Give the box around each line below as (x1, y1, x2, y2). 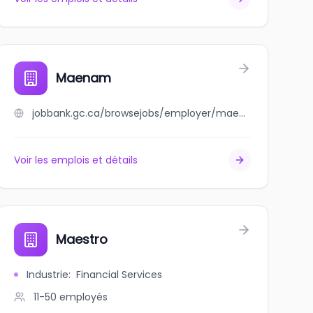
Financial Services (75, 268, 162, 282)
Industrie (26, 268, 68, 282)
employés (59, 290, 108, 304)
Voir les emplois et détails (13, 153, 138, 167)
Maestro (55, 231, 108, 248)
